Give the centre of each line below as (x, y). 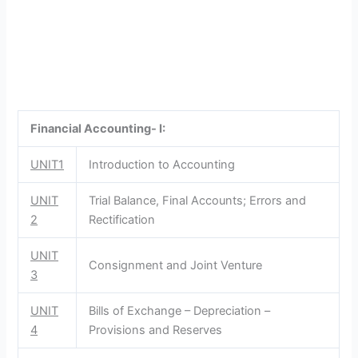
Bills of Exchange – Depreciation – (180, 310)
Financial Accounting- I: (98, 128)
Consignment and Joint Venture (176, 265)
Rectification (122, 219)
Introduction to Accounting (162, 164)
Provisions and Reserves (156, 330)
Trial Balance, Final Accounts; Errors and (198, 200)
